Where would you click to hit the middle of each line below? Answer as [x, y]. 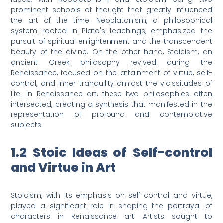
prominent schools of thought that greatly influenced [111, 10]
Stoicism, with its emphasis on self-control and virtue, [111, 195]
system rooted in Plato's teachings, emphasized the [111, 31]
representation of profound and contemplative [111, 115]
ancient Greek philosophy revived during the [111, 62]
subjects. [27, 125]
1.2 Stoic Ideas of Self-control [111, 153]
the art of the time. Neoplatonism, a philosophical [111, 21]
